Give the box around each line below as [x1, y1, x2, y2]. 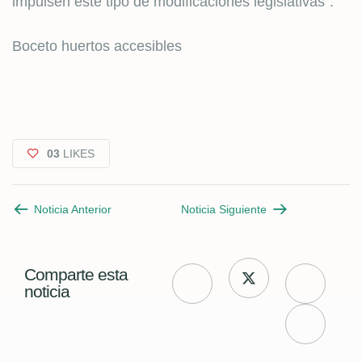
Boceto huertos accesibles [12, 38, 182, 54]
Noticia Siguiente [181, 203, 267, 216]
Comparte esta [24, 265, 128, 284]
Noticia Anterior [34, 203, 112, 216]
